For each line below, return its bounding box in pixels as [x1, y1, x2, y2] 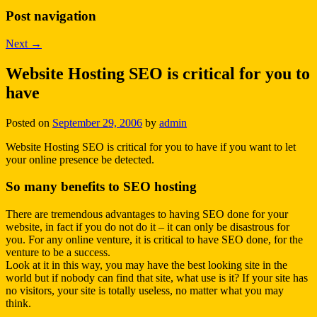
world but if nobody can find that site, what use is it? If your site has [6, 272, 308, 284]
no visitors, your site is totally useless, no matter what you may [6, 284, 284, 296]
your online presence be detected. [6, 153, 154, 166]
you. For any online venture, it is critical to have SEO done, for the [6, 234, 303, 246]
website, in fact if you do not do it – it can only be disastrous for [6, 221, 289, 233]
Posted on [6, 116, 52, 129]
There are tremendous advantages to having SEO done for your [6, 208, 288, 220]
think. [6, 297, 31, 309]
